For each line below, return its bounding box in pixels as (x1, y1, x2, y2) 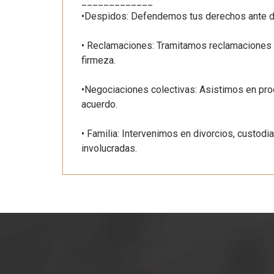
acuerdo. (81, 98, 117, 110)
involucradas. (81, 142, 137, 154)
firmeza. (81, 54, 116, 66)
